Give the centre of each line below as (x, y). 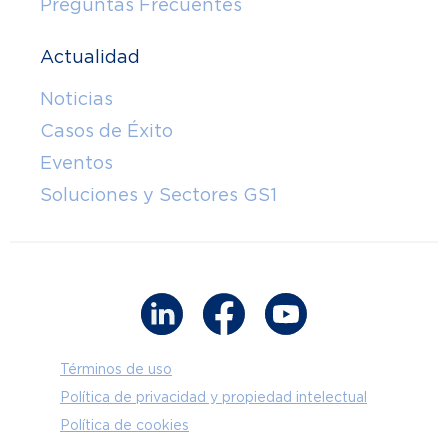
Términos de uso (116, 369)
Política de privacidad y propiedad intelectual (213, 397)
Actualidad (90, 57)
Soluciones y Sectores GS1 (158, 195)
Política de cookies (124, 425)
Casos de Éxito (106, 131)
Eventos (76, 163)
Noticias (76, 99)
